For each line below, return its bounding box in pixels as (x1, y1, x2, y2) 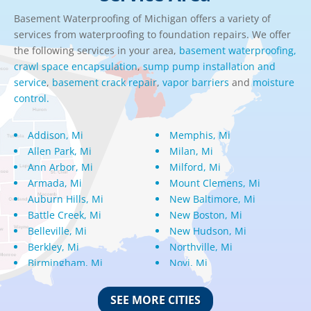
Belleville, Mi (28, 224, 87, 237)
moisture (253, 75, 294, 89)
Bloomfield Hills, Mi (28, 271, 117, 285)
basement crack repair (52, 75, 157, 89)
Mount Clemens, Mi (169, 176, 260, 190)
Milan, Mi (169, 144, 213, 158)
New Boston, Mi (169, 208, 242, 221)
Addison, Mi (28, 128, 83, 142)
